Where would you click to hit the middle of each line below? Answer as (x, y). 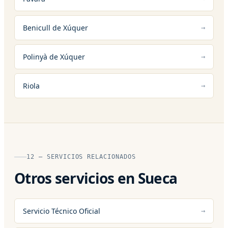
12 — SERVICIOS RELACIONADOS (81, 156)
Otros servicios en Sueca (96, 178)
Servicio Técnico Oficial (62, 211)
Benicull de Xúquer (55, 27)
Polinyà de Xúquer (54, 56)
